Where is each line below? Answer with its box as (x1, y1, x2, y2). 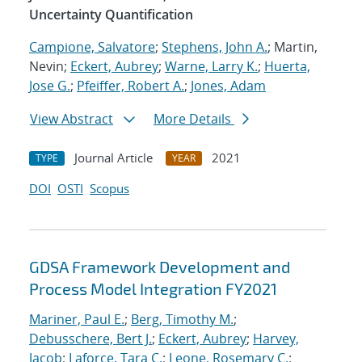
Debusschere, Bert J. (29, 330, 152, 348)
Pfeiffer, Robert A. (77, 77, 184, 95)
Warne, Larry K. (165, 57, 258, 76)
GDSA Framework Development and (29, 257, 290, 277)
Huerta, (264, 57, 310, 76)
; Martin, (267, 38, 318, 57)
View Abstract (30, 110, 113, 128)
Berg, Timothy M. (131, 310, 234, 329)
